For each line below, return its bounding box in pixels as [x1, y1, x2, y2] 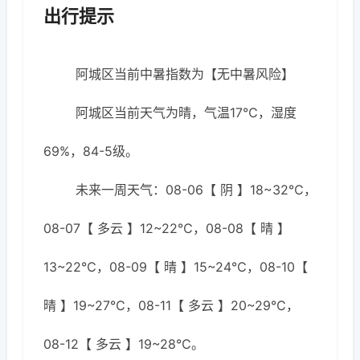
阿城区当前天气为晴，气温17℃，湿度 [76, 104, 297, 121]
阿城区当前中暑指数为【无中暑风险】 [76, 66, 294, 82]
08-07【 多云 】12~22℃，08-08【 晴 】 [43, 220, 290, 236]
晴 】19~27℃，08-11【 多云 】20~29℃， [43, 297, 299, 313]
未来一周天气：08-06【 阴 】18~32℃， [76, 182, 317, 198]
